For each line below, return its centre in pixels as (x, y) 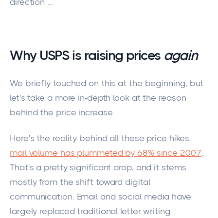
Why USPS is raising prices (87, 55)
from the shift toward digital (93, 182)
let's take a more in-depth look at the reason (98, 98)
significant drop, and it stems (127, 167)
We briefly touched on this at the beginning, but (107, 83)
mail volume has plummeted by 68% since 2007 (106, 153)
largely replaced (42, 211)
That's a (27, 167)
